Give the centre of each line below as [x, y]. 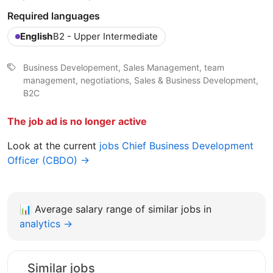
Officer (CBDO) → [48, 160]
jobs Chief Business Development [176, 145]
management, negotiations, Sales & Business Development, [141, 80]
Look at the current [53, 145]
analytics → [46, 223]
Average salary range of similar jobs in [123, 209]
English [36, 36]
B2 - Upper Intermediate [105, 36]
